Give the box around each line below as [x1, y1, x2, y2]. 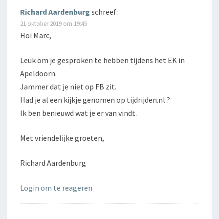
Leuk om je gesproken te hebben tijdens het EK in [20, 55, 185, 66]
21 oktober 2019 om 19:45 [20, 20, 87, 28]
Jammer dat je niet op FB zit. [20, 82, 116, 92]
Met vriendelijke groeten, [20, 133, 104, 143]
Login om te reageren [20, 183, 92, 193]
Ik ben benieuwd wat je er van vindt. [20, 108, 137, 118]
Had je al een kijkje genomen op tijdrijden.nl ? [20, 95, 170, 105]
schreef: [91, 7, 118, 17]
